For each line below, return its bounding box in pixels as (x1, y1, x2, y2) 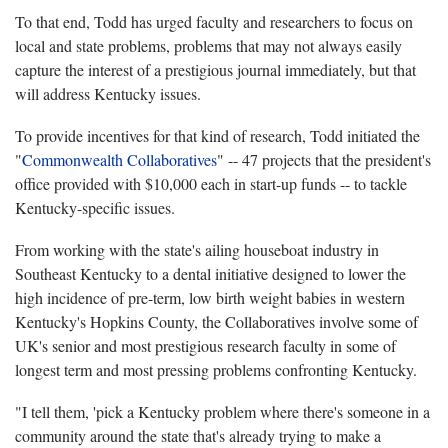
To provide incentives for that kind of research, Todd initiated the (15, 124, 420, 146)
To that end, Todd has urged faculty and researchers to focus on (15, 10, 413, 32)
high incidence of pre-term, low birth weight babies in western (15, 286, 405, 308)
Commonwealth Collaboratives (22, 148, 217, 170)
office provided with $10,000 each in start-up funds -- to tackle (15, 172, 407, 194)
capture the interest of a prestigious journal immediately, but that (15, 58, 416, 80)
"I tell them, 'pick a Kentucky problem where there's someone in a (15, 400, 430, 422)
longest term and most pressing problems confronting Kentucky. (15, 358, 417, 380)
